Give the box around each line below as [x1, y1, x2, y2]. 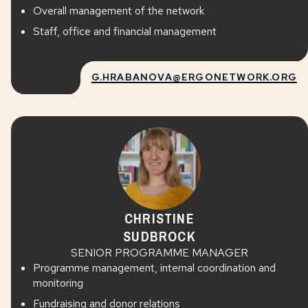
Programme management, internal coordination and [33, 261, 276, 275]
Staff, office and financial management [33, 24, 217, 38]
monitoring [33, 276, 83, 290]
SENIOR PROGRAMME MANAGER [71, 245, 248, 260]
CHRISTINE [124, 209, 195, 228]
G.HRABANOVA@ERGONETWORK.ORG [91, 71, 297, 83]
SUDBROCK [123, 227, 196, 245]
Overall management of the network [33, 3, 204, 18]
